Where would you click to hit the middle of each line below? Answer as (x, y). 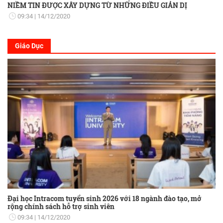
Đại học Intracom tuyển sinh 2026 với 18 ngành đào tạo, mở (105, 199)
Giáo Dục (29, 46)
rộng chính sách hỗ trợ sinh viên (61, 207)
